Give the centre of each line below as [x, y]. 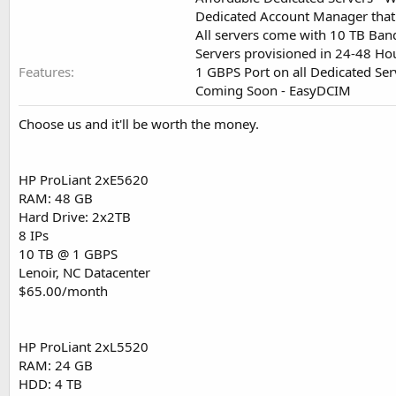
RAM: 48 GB [56, 198]
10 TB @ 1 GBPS [68, 254]
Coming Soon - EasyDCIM [273, 91]
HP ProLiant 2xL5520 [84, 347]
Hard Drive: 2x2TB [75, 217]
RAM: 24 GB [56, 366]
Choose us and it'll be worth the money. [139, 124]
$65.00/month [63, 291]
